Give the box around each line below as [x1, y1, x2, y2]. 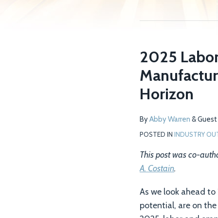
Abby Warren [149, 115, 190, 124]
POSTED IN [140, 130, 174, 138]
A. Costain [140, 163, 174, 174]
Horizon [140, 84, 194, 103]
